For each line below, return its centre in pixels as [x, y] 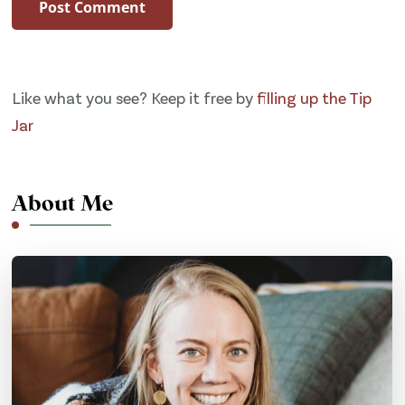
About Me [63, 205]
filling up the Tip [315, 97]
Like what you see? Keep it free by [135, 97]
